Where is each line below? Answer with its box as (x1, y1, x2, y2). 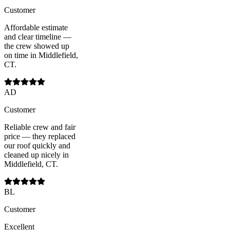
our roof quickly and (4, 141, 70, 150)
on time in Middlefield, (4, 50, 78, 60)
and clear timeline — (4, 32, 71, 41)
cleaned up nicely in (4, 150, 69, 159)
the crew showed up (4, 41, 69, 50)
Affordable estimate (4, 23, 68, 32)
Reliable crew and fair (4, 122, 75, 131)
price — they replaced (4, 131, 75, 141)
